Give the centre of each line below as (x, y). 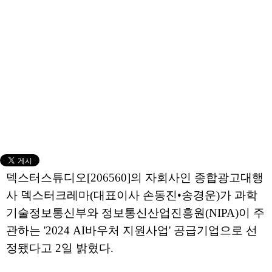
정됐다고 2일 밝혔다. (60, 248)
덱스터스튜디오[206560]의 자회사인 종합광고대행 (135, 178)
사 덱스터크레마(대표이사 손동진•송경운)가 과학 (132, 195)
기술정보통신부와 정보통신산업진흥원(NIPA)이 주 (135, 213)
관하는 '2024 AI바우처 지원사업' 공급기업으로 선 (132, 230)
